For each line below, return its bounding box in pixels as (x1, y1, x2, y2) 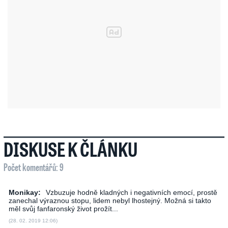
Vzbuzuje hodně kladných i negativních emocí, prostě (46, 188, 217, 197)
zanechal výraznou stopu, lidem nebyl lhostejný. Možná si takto (9, 196, 211, 205)
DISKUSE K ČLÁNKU (4, 136, 137, 162)
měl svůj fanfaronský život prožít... (9, 205, 118, 213)
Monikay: (9, 188, 41, 197)
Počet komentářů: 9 (4, 160, 64, 174)
